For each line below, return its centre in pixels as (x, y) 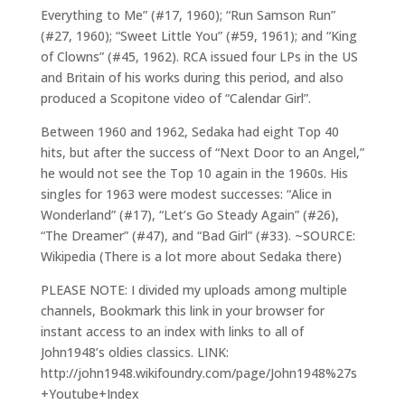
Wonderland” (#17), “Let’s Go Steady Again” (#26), (189, 215)
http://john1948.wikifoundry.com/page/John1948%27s (198, 373)
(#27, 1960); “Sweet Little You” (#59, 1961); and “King (198, 36)
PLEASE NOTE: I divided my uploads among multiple (193, 290)
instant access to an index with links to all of (172, 331)
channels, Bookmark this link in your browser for (182, 311)
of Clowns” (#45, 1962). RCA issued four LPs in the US (199, 57)
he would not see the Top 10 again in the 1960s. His (194, 173)
